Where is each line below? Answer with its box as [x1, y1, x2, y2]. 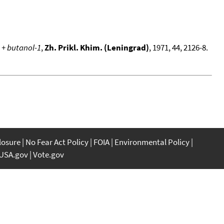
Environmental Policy [114, 136, 189, 147]
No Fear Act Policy [25, 136, 88, 147]
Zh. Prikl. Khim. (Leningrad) [44, 41, 149, 53]
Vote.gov [33, 148, 64, 160]
